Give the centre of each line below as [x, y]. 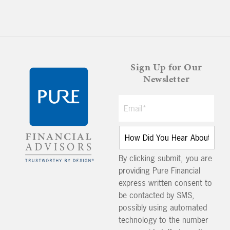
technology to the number [164, 220]
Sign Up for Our [166, 67]
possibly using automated [163, 208]
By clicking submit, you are [165, 158]
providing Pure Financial [159, 171]
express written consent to [165, 183]
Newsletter [166, 79]
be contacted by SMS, [157, 195]
